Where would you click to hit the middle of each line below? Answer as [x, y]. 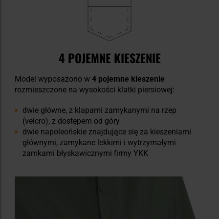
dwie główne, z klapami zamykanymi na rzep [99, 110]
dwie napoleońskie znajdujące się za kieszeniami [107, 132]
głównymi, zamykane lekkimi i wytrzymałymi [99, 143]
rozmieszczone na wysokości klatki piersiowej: [95, 90]
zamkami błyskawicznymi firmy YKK [85, 153]
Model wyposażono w [53, 79]
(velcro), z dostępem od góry [71, 121]
